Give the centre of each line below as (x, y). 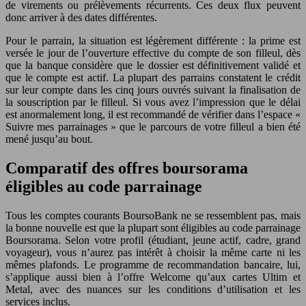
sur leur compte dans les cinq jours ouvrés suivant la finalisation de (153, 90)
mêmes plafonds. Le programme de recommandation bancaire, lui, (153, 264)
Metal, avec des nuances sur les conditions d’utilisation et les (153, 289)
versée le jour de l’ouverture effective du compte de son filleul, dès (153, 53)
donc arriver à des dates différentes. (81, 17)
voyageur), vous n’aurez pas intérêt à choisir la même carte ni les (153, 252)
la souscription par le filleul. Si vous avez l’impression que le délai (153, 102)
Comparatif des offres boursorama (127, 168)
